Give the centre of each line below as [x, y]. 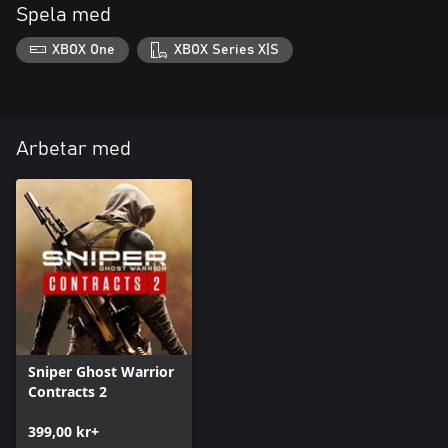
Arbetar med [73, 148]
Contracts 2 [67, 391]
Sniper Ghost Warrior [101, 371]
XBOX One [84, 49]
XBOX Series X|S [226, 49]
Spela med [63, 15]
